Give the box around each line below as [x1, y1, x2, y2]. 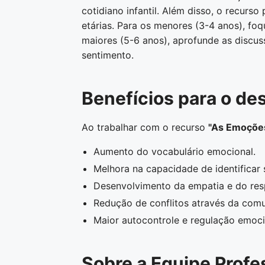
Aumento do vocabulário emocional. [93, 146, 256, 157]
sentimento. [82, 49, 134, 61]
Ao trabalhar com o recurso [82, 121, 208, 133]
